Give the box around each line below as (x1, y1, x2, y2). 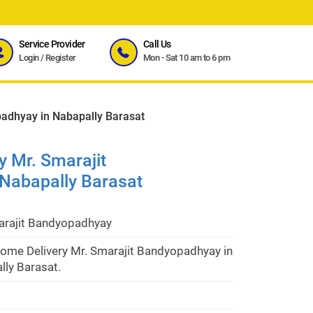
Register (45, 52, 76, 64)
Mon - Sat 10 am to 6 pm (143, 52, 230, 64)
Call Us (143, 38, 171, 50)
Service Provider (19, 38, 85, 50)
